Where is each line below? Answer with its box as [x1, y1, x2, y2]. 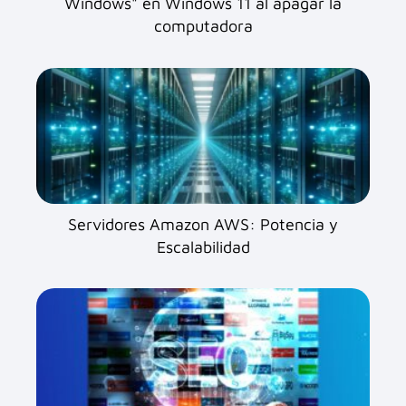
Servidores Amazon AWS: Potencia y [68, 214, 338, 234]
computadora [153, 16, 253, 36]
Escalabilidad [156, 237, 250, 256]
